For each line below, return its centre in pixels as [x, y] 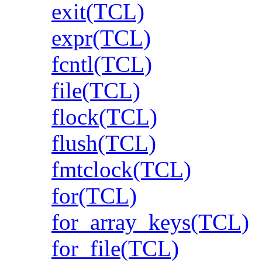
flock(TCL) [104, 116]
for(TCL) [94, 195]
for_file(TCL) [115, 248]
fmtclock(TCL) [121, 169]
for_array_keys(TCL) [150, 222]
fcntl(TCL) [102, 64]
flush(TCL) [104, 143]
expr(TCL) [101, 37]
